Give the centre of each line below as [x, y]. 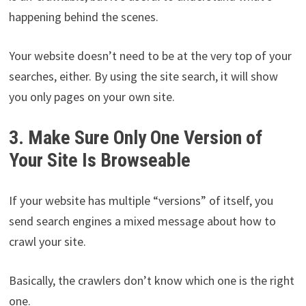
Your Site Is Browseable [101, 161]
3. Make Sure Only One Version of [135, 138]
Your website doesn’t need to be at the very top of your [150, 56]
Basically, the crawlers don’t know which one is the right [151, 281]
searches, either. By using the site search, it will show [143, 76]
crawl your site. [47, 242]
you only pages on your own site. [93, 97]
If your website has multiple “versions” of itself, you [141, 201]
